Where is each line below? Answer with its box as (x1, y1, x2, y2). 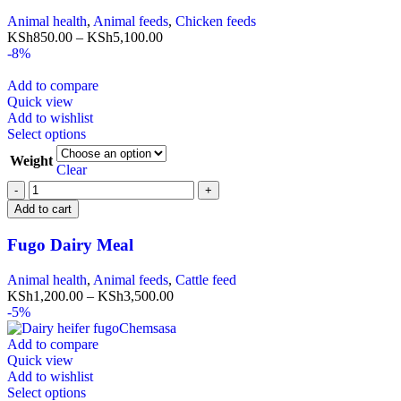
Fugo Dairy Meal (7, 235, 133, 254)
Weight (10, 153, 53, 169)
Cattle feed (175, 271, 236, 287)
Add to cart (14, 202, 72, 217)
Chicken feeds (175, 13, 256, 30)
